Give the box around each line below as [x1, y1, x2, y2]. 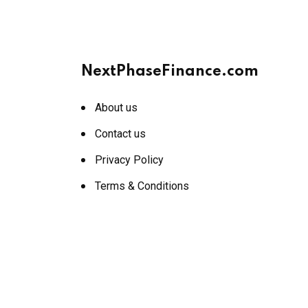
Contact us [95, 126, 146, 140]
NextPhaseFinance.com [81, 63, 258, 79]
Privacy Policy [95, 153, 164, 166]
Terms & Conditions [95, 179, 189, 192]
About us [95, 100, 137, 114]
